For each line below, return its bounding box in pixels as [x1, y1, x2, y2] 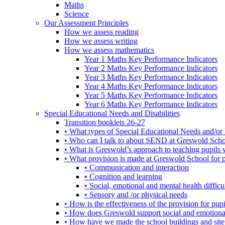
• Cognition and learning [84, 172, 162, 181]
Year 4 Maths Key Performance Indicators [84, 81, 217, 90]
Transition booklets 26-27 [64, 118, 145, 127]
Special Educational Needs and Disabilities [44, 108, 180, 118]
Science [64, 9, 89, 18]
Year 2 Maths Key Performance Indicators [84, 63, 217, 72]
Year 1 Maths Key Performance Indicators [84, 54, 217, 63]
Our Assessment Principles [44, 18, 129, 27]
